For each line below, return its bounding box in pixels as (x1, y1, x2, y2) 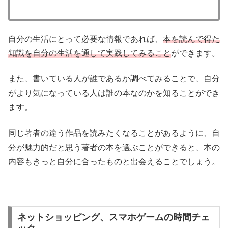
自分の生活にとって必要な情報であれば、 (8, 34, 163, 43)
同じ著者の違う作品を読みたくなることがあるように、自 (8, 128, 220, 137)
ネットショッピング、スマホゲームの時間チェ (17, 212, 210, 223)
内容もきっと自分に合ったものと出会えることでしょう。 (8, 157, 220, 166)
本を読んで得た (163, 34, 220, 43)
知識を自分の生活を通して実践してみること (8, 48, 171, 58)
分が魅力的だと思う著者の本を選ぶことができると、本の (8, 142, 220, 152)
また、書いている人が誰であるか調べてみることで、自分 (8, 74, 220, 83)
